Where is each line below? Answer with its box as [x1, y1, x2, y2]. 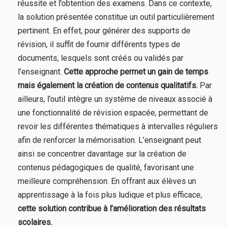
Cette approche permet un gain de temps [64, 66, 208, 77]
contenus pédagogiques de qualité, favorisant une [18, 162, 194, 172]
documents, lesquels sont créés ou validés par [18, 53, 183, 63]
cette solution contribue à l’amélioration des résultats [18, 203, 206, 213]
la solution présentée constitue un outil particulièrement [18, 12, 214, 22]
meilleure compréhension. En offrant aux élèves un [18, 176, 196, 186]
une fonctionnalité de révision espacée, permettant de [18, 107, 208, 118]
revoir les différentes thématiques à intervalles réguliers [18, 121, 218, 131]
